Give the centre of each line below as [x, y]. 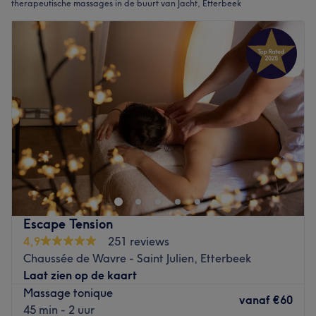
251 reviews [139, 241]
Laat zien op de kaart [80, 275]
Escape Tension [68, 224]
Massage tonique [68, 292]
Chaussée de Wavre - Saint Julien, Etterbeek [137, 258]
